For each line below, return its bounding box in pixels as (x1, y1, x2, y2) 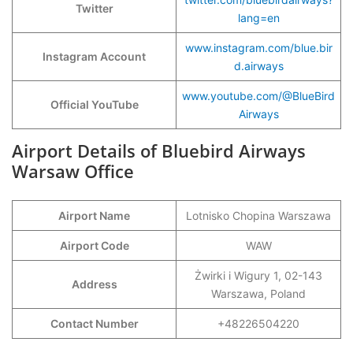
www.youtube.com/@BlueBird (182, 89, 335, 102)
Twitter (75, 2, 113, 15)
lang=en (237, 11, 280, 24)
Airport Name (58, 209, 130, 222)
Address (71, 277, 117, 291)
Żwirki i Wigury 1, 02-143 (195, 269, 322, 282)
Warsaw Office (12, 159, 134, 183)
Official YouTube (50, 98, 139, 111)
